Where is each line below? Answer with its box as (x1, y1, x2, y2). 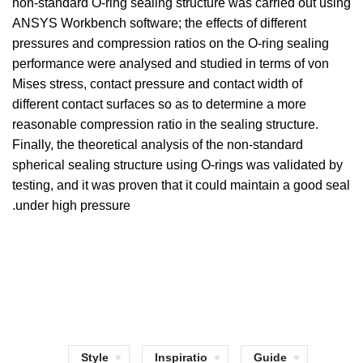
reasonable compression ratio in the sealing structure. (12, 117, 318, 131)
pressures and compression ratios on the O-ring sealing (12, 36, 329, 50)
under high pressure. (15, 199, 130, 212)
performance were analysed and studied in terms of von (12, 57, 329, 70)
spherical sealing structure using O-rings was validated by (12, 158, 343, 172)
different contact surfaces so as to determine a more (12, 97, 306, 111)
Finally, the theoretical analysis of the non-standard (12, 138, 303, 152)
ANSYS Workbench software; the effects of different (12, 16, 306, 30)
